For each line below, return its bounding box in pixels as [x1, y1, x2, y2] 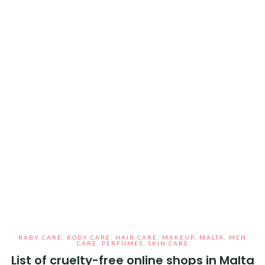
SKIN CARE [147, 240, 189, 247]
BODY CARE [67, 234, 111, 241]
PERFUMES [101, 240, 143, 247]
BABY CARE [18, 234, 62, 241]
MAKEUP [162, 234, 195, 241]
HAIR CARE [115, 234, 157, 241]
